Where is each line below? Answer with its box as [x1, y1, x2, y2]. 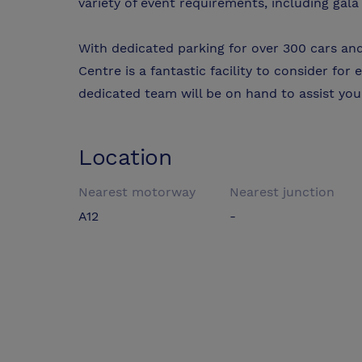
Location [78, 144, 172, 171]
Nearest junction [229, 184, 335, 200]
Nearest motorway [78, 184, 196, 200]
